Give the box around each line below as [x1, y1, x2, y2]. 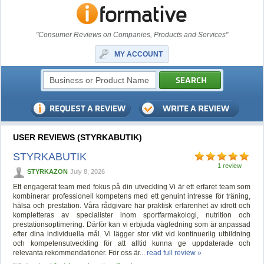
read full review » [147, 249, 202, 258]
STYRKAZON [27, 168, 68, 175]
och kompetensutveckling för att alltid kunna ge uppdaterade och [13, 239, 251, 248]
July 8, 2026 [70, 168, 105, 175]
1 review [217, 162, 242, 169]
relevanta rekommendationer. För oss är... [13, 249, 147, 258]
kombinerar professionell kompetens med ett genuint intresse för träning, [13, 192, 251, 201]
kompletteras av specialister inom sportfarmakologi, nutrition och [13, 211, 251, 220]
